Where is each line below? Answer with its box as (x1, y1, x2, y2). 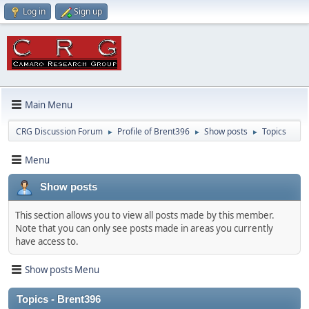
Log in (23, 6, 46, 17)
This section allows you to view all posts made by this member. (15, 209, 275, 221)
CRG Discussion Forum (16, 126, 103, 137)
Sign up (74, 6, 102, 17)
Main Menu (25, 98, 72, 111)
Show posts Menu (25, 263, 99, 276)
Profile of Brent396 (117, 126, 190, 137)
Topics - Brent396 (17, 294, 101, 305)
